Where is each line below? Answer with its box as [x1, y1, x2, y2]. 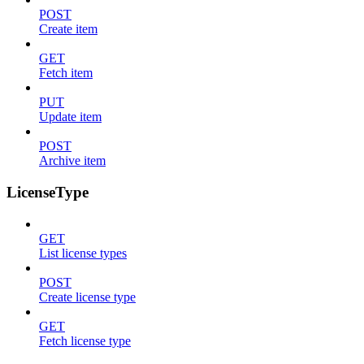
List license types [39, 245, 127, 260]
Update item [39, 110, 102, 124]
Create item [39, 22, 97, 37]
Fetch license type [39, 333, 131, 348]
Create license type [39, 289, 136, 304]
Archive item [39, 154, 106, 168]
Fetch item [39, 66, 93, 80]
